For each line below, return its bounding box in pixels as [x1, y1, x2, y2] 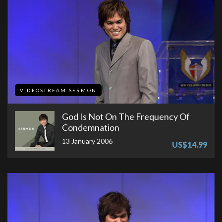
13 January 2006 [62, 136, 112, 145]
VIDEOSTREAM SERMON [20, 87, 97, 93]
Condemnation [62, 121, 119, 133]
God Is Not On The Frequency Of [62, 111, 190, 122]
